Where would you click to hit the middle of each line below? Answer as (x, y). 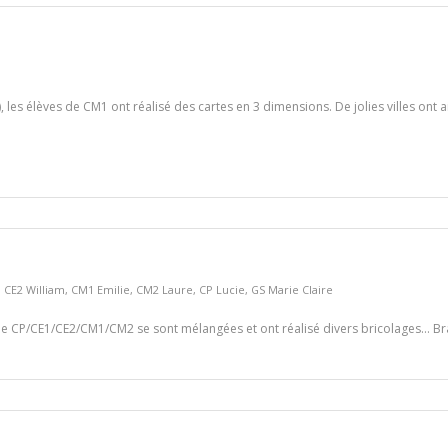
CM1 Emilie (100, 289)
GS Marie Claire (292, 289)
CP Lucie (222, 289)
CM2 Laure (164, 289)
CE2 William (34, 289)
